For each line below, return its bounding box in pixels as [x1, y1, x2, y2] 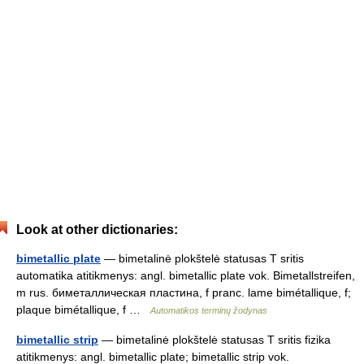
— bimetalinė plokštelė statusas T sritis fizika [98, 333, 331, 346]
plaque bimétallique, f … [16, 303, 150, 316]
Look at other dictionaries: [16, 223, 178, 236]
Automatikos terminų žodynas [150, 305, 267, 315]
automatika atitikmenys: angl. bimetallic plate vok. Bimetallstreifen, [16, 269, 355, 282]
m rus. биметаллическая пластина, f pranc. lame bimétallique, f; [16, 286, 351, 299]
